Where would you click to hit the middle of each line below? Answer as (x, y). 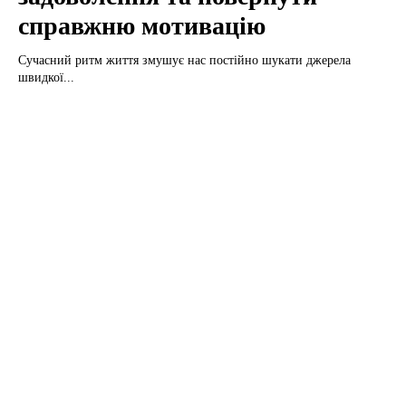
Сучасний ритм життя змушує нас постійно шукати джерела (184, 60)
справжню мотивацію (142, 25)
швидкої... (46, 77)
